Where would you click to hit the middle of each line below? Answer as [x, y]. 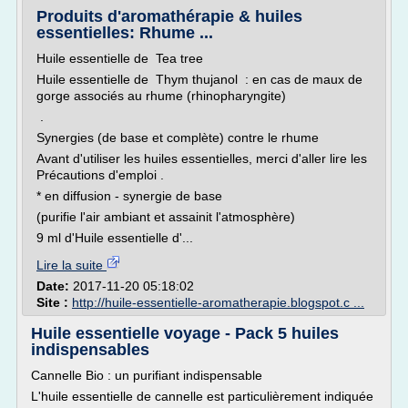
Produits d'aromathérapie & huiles [169, 16]
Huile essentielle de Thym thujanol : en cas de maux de [199, 79]
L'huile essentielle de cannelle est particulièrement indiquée [202, 396]
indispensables [90, 350]
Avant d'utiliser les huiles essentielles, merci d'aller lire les [204, 158]
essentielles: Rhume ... [125, 33]
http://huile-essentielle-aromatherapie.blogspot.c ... [218, 302]
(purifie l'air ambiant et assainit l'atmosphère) [166, 217]
